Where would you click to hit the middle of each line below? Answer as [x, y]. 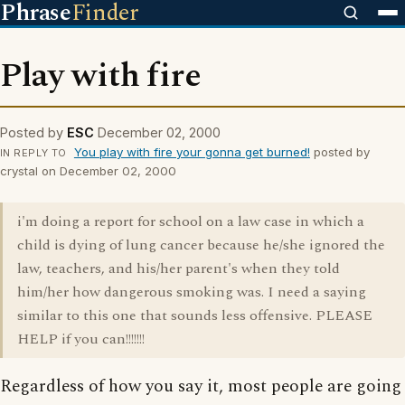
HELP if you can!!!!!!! [81, 339]
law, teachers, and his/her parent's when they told [179, 268]
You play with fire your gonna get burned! [192, 152]
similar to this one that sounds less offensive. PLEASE [195, 316]
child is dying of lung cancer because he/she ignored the [201, 245]
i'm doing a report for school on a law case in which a [191, 221]
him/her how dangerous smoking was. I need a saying [192, 292]
